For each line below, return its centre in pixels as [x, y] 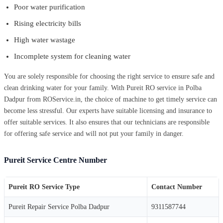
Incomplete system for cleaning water [72, 56]
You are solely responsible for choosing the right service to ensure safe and [109, 76]
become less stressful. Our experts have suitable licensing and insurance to [108, 111]
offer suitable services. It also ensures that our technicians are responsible [107, 122]
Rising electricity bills [48, 23]
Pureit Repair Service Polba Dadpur [59, 207]
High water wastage [45, 40]
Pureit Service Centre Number [56, 160]
